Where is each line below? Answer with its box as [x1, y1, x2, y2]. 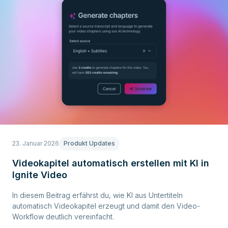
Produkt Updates [64, 139, 115, 147]
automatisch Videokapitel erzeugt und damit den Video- [12, 201, 200, 210]
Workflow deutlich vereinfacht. [12, 212, 114, 221]
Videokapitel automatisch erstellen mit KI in [12, 158, 209, 168]
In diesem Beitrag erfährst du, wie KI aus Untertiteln [12, 190, 183, 199]
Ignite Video [12, 169, 67, 180]
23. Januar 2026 [12, 139, 59, 147]
